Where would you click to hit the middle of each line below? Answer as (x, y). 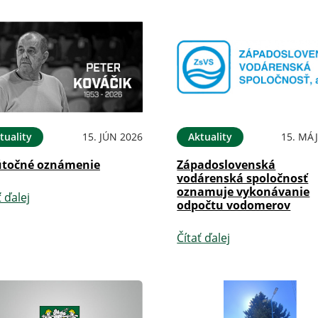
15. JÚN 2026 (113, 137)
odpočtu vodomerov (234, 205)
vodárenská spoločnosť (243, 179)
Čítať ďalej (204, 238)
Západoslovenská (226, 165)
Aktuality (210, 137)
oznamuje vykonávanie (243, 192)
